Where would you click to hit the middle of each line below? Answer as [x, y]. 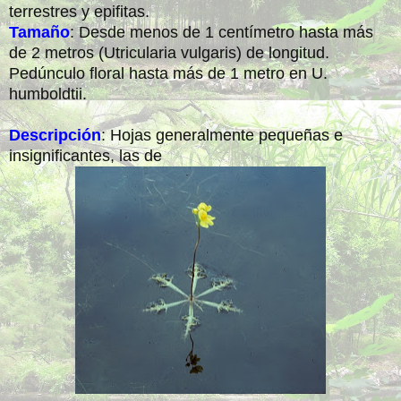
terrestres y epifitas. [79, 11]
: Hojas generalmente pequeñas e [222, 135]
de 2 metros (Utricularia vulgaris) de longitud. [169, 52]
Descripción [55, 135]
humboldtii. [48, 94]
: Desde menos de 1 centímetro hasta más [222, 32]
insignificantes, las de [85, 155]
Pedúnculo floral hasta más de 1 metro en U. [168, 73]
